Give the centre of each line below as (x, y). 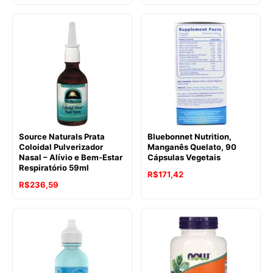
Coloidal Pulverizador (61, 147)
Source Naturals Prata (62, 137)
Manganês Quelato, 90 (192, 147)
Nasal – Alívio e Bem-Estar (71, 158)
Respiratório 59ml (54, 168)
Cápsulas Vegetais (184, 158)
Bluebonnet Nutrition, (190, 137)
